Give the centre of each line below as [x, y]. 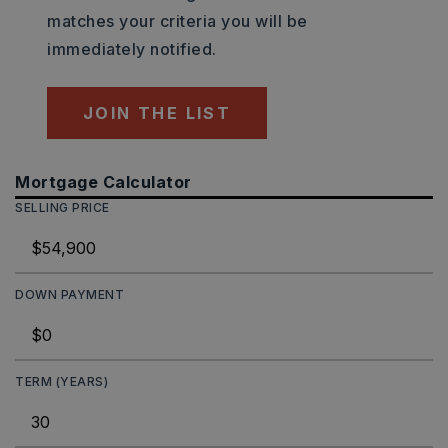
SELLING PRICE [62, 207]
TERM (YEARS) [61, 381]
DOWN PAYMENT [69, 294]
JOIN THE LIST [157, 113]
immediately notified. [132, 49]
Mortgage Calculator [103, 182]
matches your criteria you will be [177, 21]
